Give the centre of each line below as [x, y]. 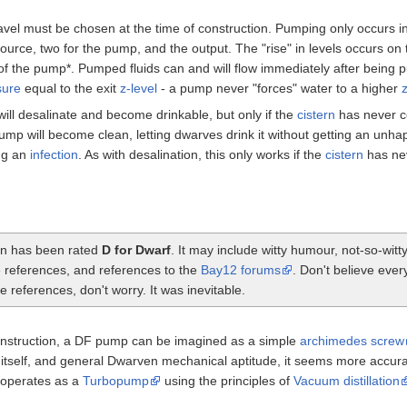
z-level [139, 88]
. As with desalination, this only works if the [202, 154]
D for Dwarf [136, 249]
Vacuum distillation [347, 380]
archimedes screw [352, 340]
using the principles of [228, 380]
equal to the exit [70, 88]
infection [54, 154]
